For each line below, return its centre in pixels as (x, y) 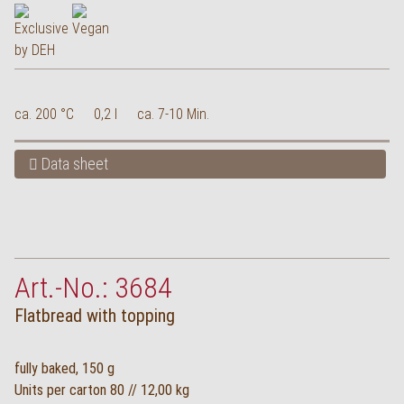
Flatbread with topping (95, 316)
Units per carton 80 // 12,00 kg (102, 390)
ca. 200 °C (44, 114)
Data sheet (73, 164)
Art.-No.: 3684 (93, 288)
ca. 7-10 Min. (173, 114)
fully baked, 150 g (64, 368)
